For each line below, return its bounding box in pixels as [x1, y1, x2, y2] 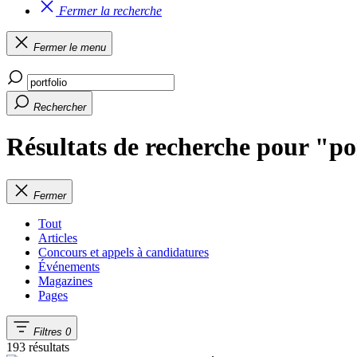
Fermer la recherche [59, 4, 162, 18]
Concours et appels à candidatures [38, 245, 209, 259]
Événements [38, 259, 100, 273]
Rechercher [33, 101, 86, 113]
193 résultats [6, 339, 69, 354]
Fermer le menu [33, 41, 106, 53]
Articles [38, 230, 77, 245]
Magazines [38, 273, 92, 288]
